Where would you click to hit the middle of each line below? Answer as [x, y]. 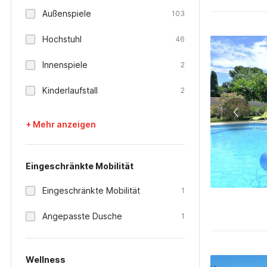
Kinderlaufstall [70, 90]
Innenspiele [65, 65]
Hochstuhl [62, 39]
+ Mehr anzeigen [61, 124]
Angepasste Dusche [82, 216]
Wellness [46, 260]
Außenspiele [67, 13]
